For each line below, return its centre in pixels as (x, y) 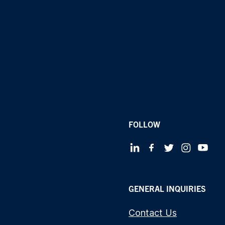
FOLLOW (144, 124)
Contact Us (153, 212)
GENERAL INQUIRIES (167, 188)
